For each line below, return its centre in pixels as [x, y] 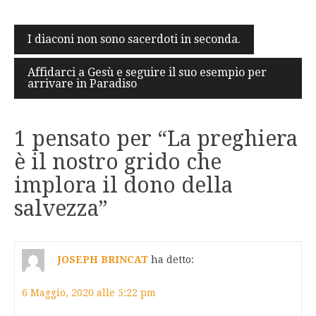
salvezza [56, 209]
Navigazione [77, 36]
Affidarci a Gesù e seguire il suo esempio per [147, 73]
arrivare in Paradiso [82, 84]
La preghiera [232, 139]
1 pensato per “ [91, 139]
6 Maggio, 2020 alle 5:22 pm [89, 293]
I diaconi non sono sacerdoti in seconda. [134, 39]
